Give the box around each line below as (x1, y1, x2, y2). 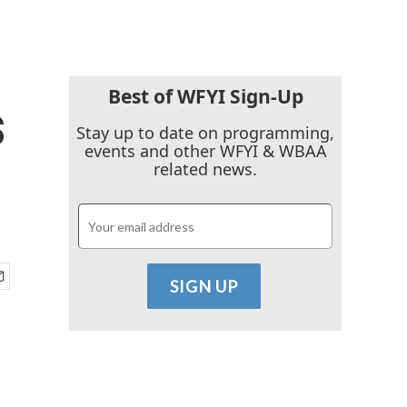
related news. (154, 158, 257, 181)
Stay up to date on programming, (76, 122, 334, 144)
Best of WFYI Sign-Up (107, 83, 303, 110)
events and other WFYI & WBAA (84, 140, 327, 163)
